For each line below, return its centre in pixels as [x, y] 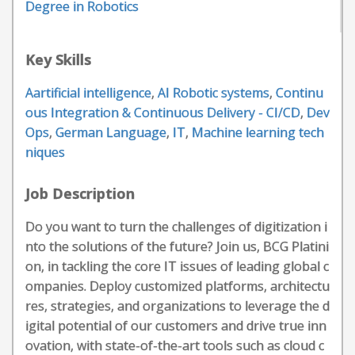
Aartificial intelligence [88, 93]
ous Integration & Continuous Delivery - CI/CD [163, 113]
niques [45, 152]
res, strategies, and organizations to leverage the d [177, 306]
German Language [111, 132]
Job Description [80, 193]
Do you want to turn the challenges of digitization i [176, 227]
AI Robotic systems [214, 93]
